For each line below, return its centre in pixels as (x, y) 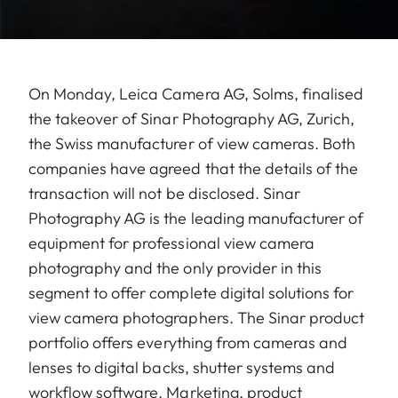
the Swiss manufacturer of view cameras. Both (192, 144)
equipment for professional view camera (171, 243)
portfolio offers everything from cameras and (188, 343)
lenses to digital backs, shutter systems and (182, 368)
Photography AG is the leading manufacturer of (196, 219)
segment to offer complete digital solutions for (191, 293)
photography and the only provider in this (175, 268)
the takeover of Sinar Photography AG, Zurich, (192, 119)
